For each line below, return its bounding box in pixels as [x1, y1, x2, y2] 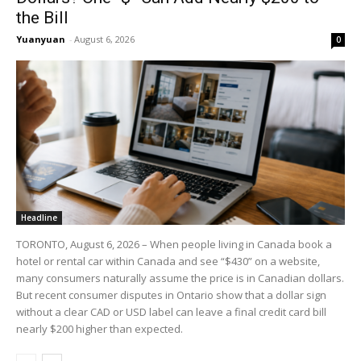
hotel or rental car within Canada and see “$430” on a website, [16, 254, 320, 269]
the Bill [16, 8, 68, 28]
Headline [21, 212, 57, 224]
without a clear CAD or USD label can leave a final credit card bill [16, 305, 326, 320]
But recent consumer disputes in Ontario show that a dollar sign [16, 288, 326, 303]
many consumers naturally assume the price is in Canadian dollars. [16, 271, 344, 286]
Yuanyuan [16, 33, 65, 46]
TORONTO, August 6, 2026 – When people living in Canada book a [16, 237, 332, 252]
